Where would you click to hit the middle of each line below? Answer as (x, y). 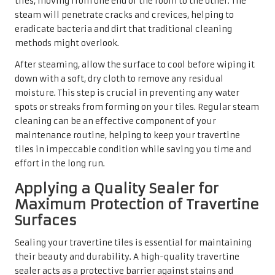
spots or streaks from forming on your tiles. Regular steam (137, 107)
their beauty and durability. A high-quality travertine (127, 257)
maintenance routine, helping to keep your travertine (127, 135)
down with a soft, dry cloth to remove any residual (119, 79)
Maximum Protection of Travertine (137, 204)
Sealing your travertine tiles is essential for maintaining (133, 242)
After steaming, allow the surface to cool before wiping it (135, 64)
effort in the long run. (60, 163)
